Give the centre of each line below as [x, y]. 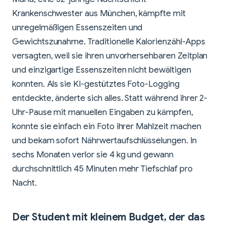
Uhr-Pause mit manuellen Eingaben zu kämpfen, [103, 112]
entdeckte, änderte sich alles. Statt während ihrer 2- [110, 98]
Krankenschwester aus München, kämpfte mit [99, 13]
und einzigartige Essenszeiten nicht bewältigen [102, 70]
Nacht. [24, 183]
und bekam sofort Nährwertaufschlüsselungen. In [104, 140]
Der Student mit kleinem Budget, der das [108, 217]
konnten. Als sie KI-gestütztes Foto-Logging [96, 84]
